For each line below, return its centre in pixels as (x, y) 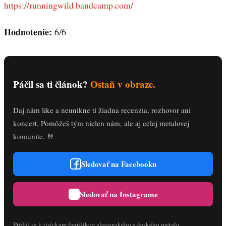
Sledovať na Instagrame (119, 194)
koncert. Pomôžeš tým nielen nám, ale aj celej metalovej (101, 123)
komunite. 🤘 (34, 136)
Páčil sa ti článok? (52, 84)
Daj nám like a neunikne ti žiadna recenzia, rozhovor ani (102, 110)
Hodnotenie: (28, 32)
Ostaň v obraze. (123, 84)
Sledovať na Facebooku (119, 164)
